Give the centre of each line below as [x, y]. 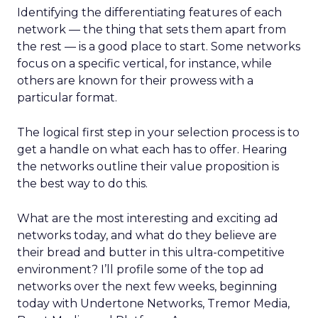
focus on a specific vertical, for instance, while [144, 64]
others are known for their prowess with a [135, 81]
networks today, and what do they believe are [147, 235]
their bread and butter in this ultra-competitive [151, 252]
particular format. [67, 98]
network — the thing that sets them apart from [152, 29]
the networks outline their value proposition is [148, 166]
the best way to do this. [82, 183]
